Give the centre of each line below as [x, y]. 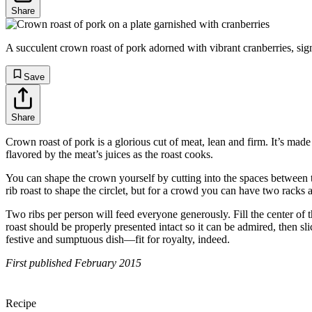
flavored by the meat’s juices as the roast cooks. [109, 154]
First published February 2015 [73, 263]
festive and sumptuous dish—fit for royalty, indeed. [120, 239]
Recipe [21, 303]
